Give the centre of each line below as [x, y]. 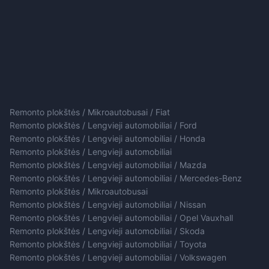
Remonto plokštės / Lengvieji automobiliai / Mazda [108, 165]
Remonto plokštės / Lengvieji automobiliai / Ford [103, 125]
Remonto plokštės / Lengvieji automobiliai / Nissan [108, 205]
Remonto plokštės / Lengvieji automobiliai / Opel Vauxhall [121, 218]
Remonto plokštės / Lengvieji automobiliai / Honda [107, 139]
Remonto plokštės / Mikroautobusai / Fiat [90, 112]
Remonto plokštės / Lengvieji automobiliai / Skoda [107, 231]
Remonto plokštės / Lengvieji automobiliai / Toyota [108, 244]
